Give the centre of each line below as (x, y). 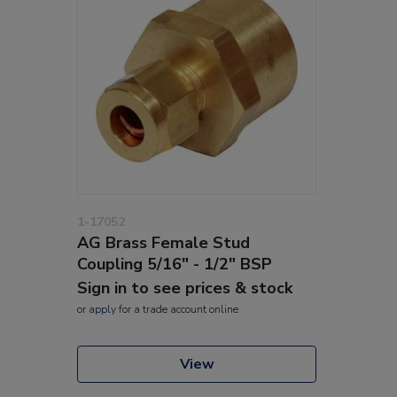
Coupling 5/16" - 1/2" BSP (175, 264)
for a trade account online (177, 309)
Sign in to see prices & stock (185, 288)
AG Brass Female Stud (163, 242)
